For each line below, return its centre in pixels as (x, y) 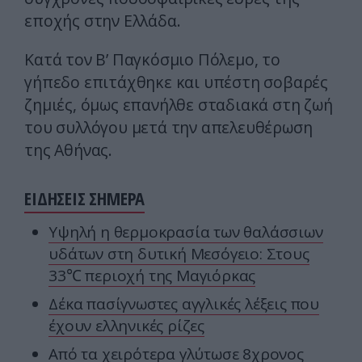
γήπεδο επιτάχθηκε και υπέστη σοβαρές (176, 82)
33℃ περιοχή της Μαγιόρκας (152, 276)
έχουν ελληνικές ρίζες (126, 326)
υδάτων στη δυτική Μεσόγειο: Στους (179, 254)
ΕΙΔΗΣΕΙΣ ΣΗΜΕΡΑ (85, 199)
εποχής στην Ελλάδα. (103, 21)
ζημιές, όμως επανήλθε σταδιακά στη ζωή (179, 105)
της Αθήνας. (68, 150)
